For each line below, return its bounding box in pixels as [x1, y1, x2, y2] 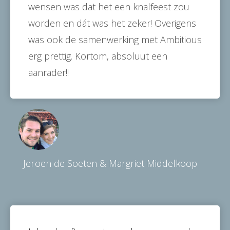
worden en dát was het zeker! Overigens [28, 16, 196, 29]
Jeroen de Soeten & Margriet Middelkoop [23, 157, 197, 169]
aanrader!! [28, 66, 69, 79]
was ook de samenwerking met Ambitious [28, 33, 202, 46]
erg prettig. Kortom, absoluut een [28, 49, 167, 62]
